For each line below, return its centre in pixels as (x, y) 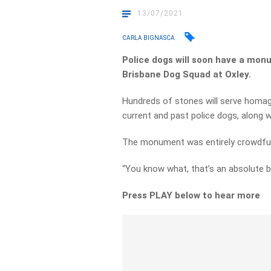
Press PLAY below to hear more (193, 195)
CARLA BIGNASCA (149, 38)
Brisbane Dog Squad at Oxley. (188, 74)
